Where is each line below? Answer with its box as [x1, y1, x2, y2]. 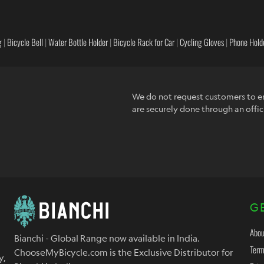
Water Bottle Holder [48, 35, 108, 49]
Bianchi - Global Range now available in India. [14, 233, 200, 244]
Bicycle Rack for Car [113, 35, 174, 49]
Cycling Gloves [180, 35, 224, 49]
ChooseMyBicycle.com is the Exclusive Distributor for [14, 247, 233, 258]
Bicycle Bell [7, 35, 43, 49]
